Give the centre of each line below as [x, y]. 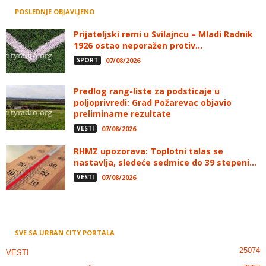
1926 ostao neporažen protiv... [138, 46]
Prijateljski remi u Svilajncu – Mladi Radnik [163, 34]
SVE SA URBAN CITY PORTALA [65, 233]
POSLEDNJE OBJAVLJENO [55, 12]
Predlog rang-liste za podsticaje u [147, 91]
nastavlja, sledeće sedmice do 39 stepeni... [165, 163]
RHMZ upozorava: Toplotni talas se [148, 151]
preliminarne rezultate [122, 114]
